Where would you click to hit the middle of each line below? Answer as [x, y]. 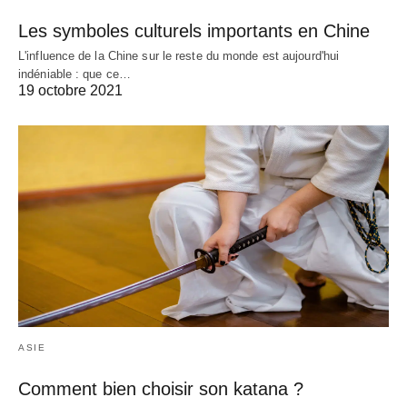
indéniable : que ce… [74, 74]
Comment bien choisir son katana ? [161, 389]
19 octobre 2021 [70, 91]
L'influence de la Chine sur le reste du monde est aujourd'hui [179, 56]
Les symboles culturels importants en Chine [194, 31]
